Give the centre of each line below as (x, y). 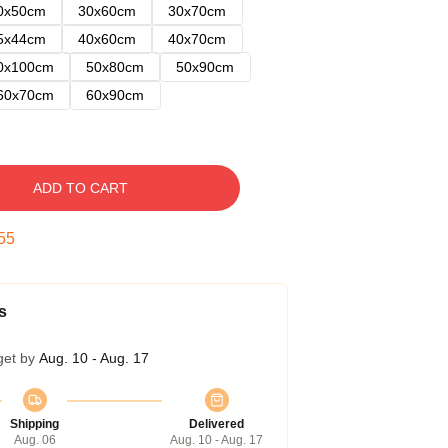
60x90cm (115, 95)
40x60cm (107, 39)
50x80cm (115, 67)
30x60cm (107, 11)
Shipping (34, 424)
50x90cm (205, 67)
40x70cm (197, 39)
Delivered (216, 424)
